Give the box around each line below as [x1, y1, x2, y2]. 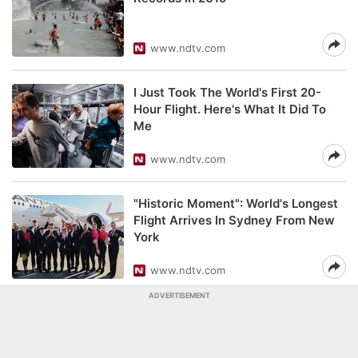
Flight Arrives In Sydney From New [133, 213, 335, 228]
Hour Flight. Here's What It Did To [133, 101, 326, 117]
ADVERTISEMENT [148, 291, 210, 300]
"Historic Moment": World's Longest [133, 196, 338, 211]
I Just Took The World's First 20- [133, 85, 321, 100]
